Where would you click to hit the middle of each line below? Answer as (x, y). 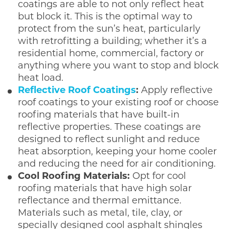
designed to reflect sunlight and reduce (109, 140)
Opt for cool (159, 176)
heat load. (41, 78)
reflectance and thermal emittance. (100, 201)
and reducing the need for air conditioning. (117, 164)
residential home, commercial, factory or (111, 54)
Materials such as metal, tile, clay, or (100, 213)
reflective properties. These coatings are (109, 127)
